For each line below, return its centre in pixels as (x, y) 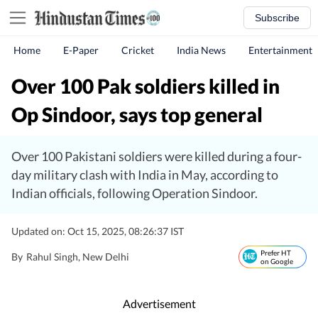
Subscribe (277, 18)
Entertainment (280, 50)
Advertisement (159, 303)
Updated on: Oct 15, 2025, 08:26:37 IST (98, 231)
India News (201, 50)
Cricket (138, 50)
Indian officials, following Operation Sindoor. (135, 193)
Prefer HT (276, 253)
